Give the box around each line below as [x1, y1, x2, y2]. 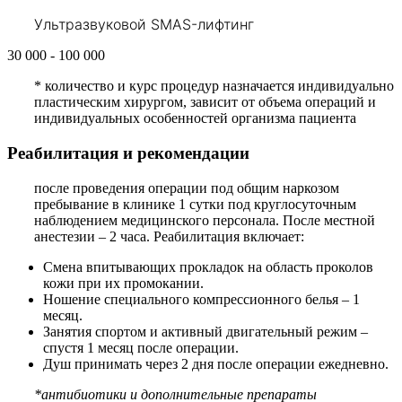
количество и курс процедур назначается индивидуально [41, 78, 394, 94]
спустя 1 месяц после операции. [43, 339, 239, 355]
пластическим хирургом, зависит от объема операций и [34, 94, 376, 110]
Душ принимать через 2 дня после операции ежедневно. [43, 355, 389, 371]
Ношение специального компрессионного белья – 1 [43, 291, 360, 307]
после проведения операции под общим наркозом [34, 179, 339, 196]
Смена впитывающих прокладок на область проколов [43, 258, 373, 275]
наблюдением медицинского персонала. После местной [34, 212, 375, 228]
